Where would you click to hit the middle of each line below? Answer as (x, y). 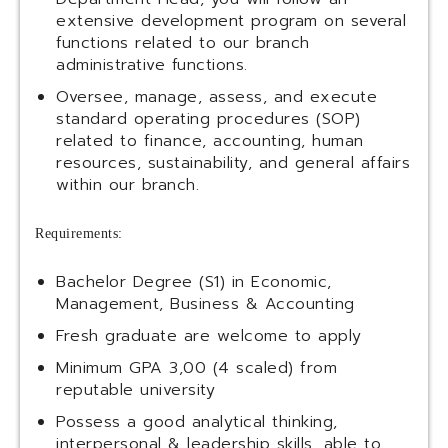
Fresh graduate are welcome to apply (209, 336)
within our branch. (127, 185)
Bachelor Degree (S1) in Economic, (194, 282)
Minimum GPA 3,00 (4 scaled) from (196, 368)
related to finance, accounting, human (210, 141)
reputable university (135, 390)
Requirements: (79, 234)
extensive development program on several (231, 21)
